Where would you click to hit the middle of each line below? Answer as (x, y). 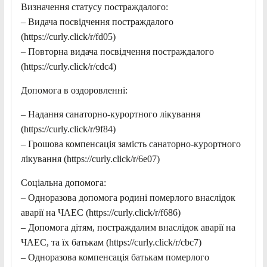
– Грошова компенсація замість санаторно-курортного (131, 144)
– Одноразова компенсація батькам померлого (115, 257)
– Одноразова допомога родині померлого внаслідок (128, 198)
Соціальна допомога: (63, 183)
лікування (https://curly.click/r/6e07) (90, 159)
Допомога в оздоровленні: (74, 91)
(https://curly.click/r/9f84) (68, 129)
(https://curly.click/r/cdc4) (68, 67)
